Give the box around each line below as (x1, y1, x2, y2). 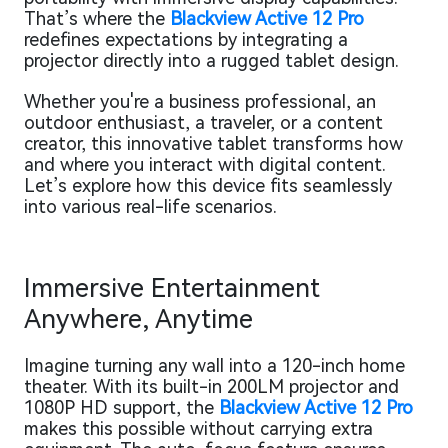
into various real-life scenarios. (24, 195, 277, 217)
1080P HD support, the (24, 396, 219, 418)
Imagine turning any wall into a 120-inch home (24, 354, 405, 376)
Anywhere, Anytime (24, 303, 253, 334)
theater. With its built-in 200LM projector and (24, 375, 399, 397)
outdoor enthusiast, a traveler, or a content (24, 111, 383, 133)
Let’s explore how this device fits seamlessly (24, 174, 392, 196)
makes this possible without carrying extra (24, 417, 373, 439)
